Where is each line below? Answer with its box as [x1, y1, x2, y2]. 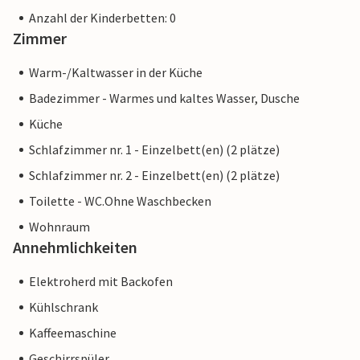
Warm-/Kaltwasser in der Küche [29, 64, 202, 81]
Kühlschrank [29, 299, 98, 316]
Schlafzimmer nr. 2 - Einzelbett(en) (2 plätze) [29, 167, 280, 184]
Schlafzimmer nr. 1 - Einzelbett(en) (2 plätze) [29, 141, 280, 158]
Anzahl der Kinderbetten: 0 [29, 10, 176, 27]
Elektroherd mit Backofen [29, 273, 173, 290]
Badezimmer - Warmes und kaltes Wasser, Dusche [29, 90, 300, 107]
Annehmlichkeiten [13, 237, 137, 258]
